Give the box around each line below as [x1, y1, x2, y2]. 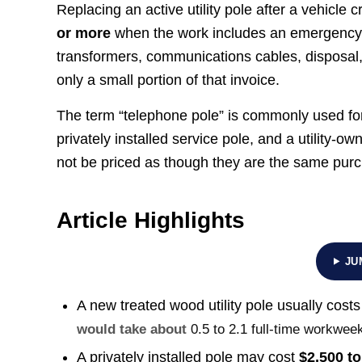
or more [57, 24, 112, 41]
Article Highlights [57, 207, 246, 233]
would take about [77, 321, 192, 337]
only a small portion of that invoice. [57, 71, 280, 88]
